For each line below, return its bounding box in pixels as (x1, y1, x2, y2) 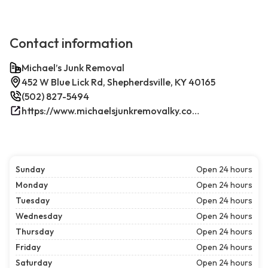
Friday (16, 242, 41, 253)
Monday (16, 179, 48, 191)
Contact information (10, 35, 133, 52)
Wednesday (16, 211, 62, 222)
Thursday (16, 226, 54, 237)
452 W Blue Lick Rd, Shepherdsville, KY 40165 (22, 76, 215, 89)
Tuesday (16, 195, 50, 206)
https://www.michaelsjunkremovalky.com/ (192, 105, 199, 117)
